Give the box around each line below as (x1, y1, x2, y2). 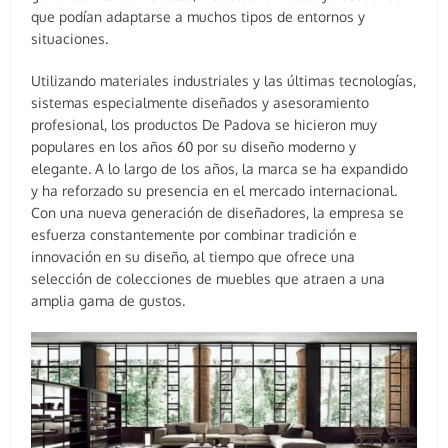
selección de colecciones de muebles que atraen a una (31, 269, 386, 287)
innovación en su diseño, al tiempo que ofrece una (31, 247, 356, 265)
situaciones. (31, 29, 109, 47)
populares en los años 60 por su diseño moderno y (31, 137, 357, 155)
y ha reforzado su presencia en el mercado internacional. (31, 181, 398, 199)
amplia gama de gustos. (31, 291, 186, 309)
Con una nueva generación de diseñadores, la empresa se (31, 203, 405, 221)
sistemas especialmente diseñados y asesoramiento (31, 93, 370, 111)
